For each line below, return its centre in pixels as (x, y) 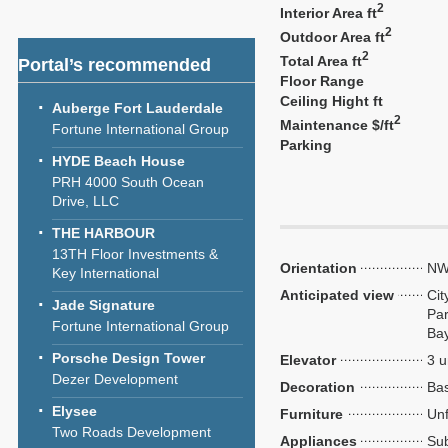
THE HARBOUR (103, 233)
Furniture (311, 414)
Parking (306, 145)
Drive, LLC (85, 201)
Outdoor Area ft (332, 36)
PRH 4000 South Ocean (128, 182)
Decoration (317, 387)
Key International (105, 273)
